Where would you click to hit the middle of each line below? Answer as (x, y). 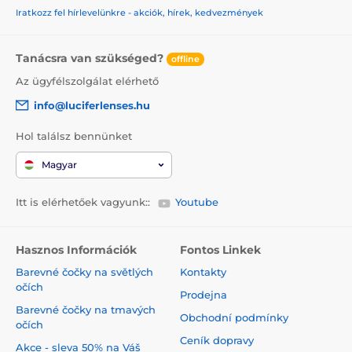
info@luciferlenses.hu (92, 105)
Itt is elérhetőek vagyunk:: (83, 202)
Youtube (197, 202)
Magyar (59, 165)
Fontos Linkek (220, 249)
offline (185, 59)
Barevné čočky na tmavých (86, 309)
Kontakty (203, 271)
